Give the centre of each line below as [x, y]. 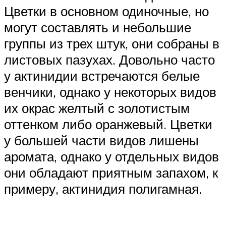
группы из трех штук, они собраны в [112, 43]
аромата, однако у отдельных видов [111, 156]
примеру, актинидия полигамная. [103, 188]
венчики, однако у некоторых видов [110, 92]
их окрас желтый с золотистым [97, 108]
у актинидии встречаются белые [102, 75]
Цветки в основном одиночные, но [106, 11]
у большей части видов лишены [101, 140]
